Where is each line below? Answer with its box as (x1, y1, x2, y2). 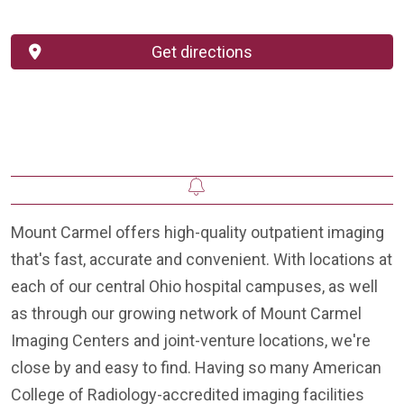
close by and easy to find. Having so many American (11, 358, 381, 378)
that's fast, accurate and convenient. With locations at (11, 250, 392, 270)
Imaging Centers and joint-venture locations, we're (11, 331, 371, 351)
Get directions (151, 42, 252, 62)
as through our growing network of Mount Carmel (11, 304, 362, 324)
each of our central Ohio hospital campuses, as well (11, 277, 378, 297)
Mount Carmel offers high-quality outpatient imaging (11, 223, 384, 243)
